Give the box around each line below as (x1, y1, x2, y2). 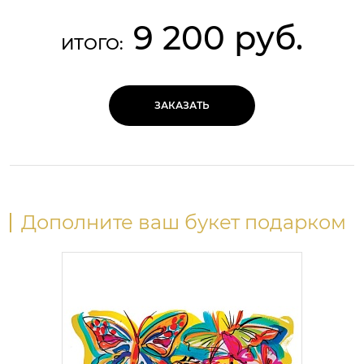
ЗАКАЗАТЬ (154, 99, 210, 111)
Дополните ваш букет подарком (21, 210, 346, 234)
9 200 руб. (133, 18, 303, 58)
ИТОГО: (61, 34, 123, 54)
